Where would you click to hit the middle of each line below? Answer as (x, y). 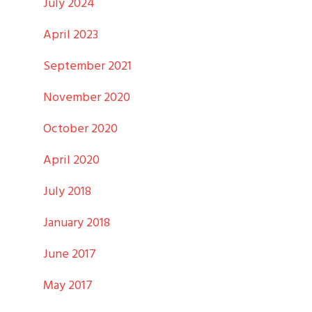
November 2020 (87, 97)
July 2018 (68, 192)
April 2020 (72, 160)
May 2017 (68, 286)
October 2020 (81, 129)
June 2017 (70, 254)
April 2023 (71, 35)
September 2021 (88, 66)
